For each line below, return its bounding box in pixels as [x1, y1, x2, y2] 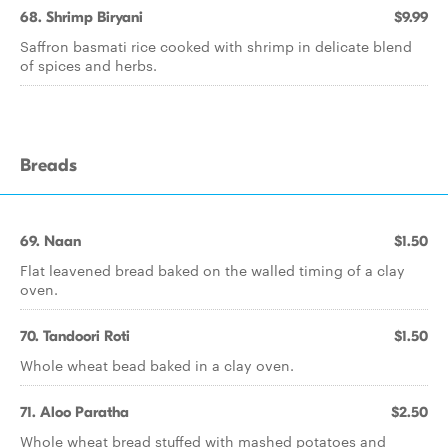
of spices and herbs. [20, 55, 157, 75]
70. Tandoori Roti [20, 327, 130, 345]
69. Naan [20, 232, 81, 250]
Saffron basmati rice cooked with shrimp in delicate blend [20, 36, 412, 56]
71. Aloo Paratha [20, 403, 129, 421]
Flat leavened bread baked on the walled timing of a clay [20, 260, 405, 280]
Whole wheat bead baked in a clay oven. [20, 355, 294, 375]
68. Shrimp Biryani [20, 8, 143, 26]
